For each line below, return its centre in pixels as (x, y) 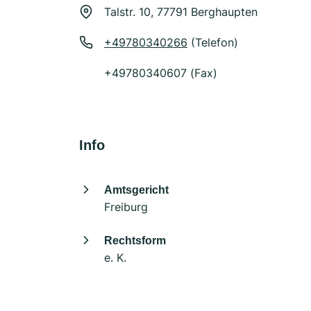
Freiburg (126, 207)
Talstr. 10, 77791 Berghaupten (181, 12)
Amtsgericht (136, 190)
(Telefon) (213, 42)
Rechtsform (135, 241)
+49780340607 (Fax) (161, 73)
